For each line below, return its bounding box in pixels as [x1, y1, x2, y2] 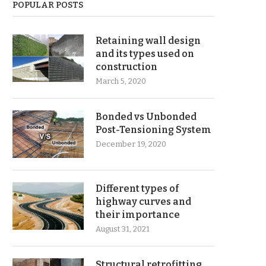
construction [96, 61, 157, 72]
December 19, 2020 [96, 140, 166, 148]
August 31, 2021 [96, 224, 150, 233]
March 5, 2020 [96, 77, 146, 85]
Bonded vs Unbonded [96, 111, 197, 122]
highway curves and [96, 196, 191, 207]
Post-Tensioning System [96, 124, 211, 135]
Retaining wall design [96, 35, 201, 46]
